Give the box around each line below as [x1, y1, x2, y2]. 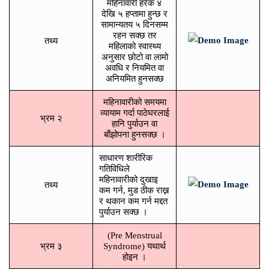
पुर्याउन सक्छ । [99, 207, 148, 217]
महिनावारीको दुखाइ [99, 175, 158, 185]
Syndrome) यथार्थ [103, 241, 166, 252]
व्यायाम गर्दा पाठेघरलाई [100, 108, 169, 118]
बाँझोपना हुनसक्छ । [103, 130, 166, 140]
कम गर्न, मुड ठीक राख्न [99, 186, 169, 196]
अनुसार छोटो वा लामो [101, 52, 168, 62]
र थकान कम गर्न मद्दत [99, 196, 168, 207]
